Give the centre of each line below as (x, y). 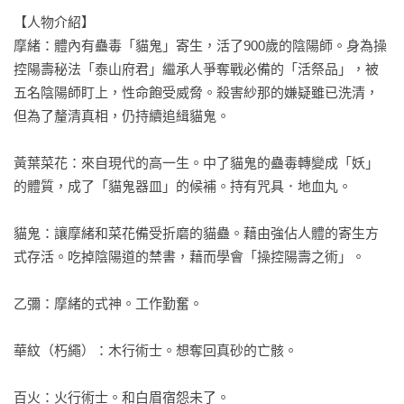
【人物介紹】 (54, 22)
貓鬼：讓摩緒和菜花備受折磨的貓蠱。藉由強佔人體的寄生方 (196, 233)
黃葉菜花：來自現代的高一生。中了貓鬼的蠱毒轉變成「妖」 (196, 163)
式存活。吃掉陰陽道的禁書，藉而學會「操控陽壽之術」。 (189, 257)
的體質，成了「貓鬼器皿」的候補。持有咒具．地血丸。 (183, 186)
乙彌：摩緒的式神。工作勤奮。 (108, 303)
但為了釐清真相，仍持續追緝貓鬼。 (122, 116)
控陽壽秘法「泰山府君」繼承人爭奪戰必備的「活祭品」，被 (196, 69)
